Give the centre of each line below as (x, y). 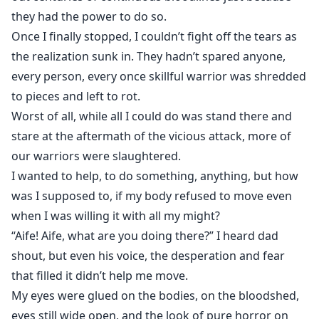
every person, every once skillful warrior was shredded (159, 77)
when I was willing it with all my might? (116, 216)
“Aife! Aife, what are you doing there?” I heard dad (145, 236)
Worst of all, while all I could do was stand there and (152, 116)
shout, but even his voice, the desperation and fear (148, 256)
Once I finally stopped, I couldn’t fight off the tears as (154, 37)
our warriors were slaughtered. (96, 156)
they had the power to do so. (89, 17)
